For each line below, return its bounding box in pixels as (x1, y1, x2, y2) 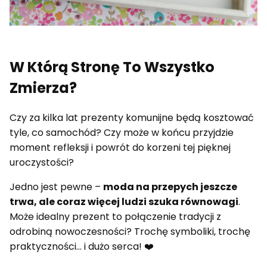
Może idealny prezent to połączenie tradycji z (10, 209, 221, 223)
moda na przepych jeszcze (103, 179, 237, 194)
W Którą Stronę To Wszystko (10, 57, 215, 77)
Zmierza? (10, 77, 77, 98)
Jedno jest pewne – (10, 179, 103, 194)
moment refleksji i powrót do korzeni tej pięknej (10, 140, 231, 154)
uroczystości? (10, 155, 74, 169)
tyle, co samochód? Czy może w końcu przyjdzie (10, 125, 234, 139)
